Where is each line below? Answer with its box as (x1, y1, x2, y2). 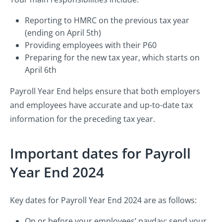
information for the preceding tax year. (10, 113, 155, 125)
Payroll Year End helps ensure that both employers (10, 86, 200, 97)
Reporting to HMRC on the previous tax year (25, 15, 189, 26)
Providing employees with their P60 (25, 40, 157, 51)
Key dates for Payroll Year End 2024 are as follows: (10, 195, 197, 206)
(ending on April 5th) (25, 27, 101, 39)
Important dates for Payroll (10, 144, 191, 163)
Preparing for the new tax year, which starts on (25, 52, 200, 63)
